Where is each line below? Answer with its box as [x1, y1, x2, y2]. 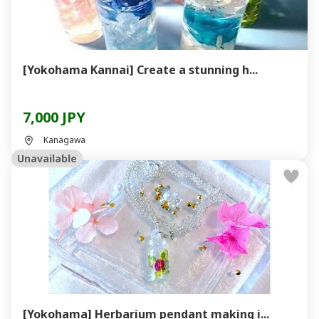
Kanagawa [43, 134, 85, 146]
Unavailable [17, 152, 77, 165]
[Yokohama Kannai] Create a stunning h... [23, 62, 258, 78]
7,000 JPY [23, 108, 85, 127]
